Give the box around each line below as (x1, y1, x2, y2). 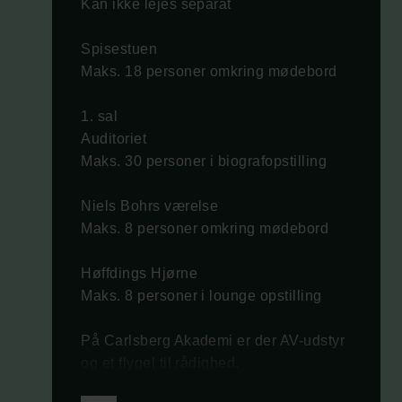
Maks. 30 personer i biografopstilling (81, 153, 328, 169)
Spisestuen (81, 40, 158, 57)
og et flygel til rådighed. (81, 354, 240, 371)
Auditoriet (81, 130, 147, 146)
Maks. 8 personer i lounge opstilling (81, 287, 322, 303)
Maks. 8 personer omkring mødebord (81, 220, 329, 236)
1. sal (81, 108, 118, 124)
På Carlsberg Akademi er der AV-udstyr (81, 332, 345, 348)
